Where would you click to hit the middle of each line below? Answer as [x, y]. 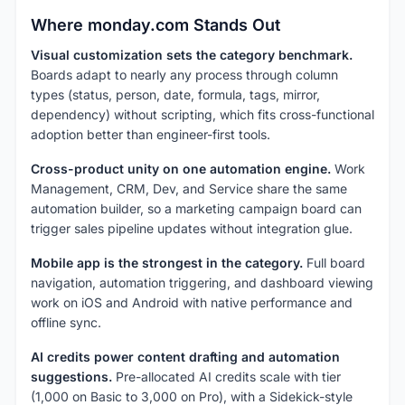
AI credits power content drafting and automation [185, 357]
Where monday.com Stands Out [155, 25]
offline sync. [66, 323]
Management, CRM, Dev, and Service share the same [189, 189]
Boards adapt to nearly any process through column [184, 75]
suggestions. [71, 377]
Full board [334, 263]
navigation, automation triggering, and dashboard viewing [202, 283]
